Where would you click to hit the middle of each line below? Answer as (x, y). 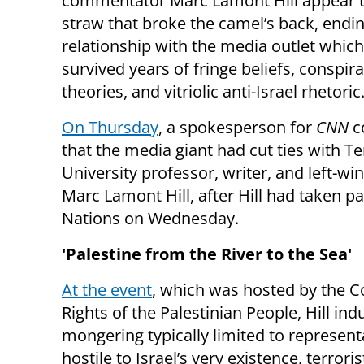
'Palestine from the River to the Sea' (207, 254)
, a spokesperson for (237, 128)
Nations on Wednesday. (150, 219)
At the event (107, 290)
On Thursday (110, 128)
